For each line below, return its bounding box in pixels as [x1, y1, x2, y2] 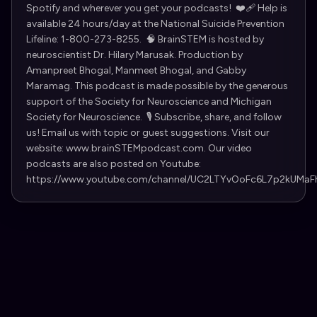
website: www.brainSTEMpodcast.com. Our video [26, 142, 252, 154]
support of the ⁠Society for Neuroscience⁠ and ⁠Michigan [26, 96, 272, 108]
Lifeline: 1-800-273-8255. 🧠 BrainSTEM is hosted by [26, 33, 264, 45]
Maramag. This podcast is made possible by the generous [26, 80, 288, 92]
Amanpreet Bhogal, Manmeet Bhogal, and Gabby [26, 64, 246, 76]
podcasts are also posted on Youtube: [26, 158, 201, 170]
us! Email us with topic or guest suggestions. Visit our [26, 127, 270, 139]
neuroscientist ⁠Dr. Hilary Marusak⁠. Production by [26, 49, 243, 61]
